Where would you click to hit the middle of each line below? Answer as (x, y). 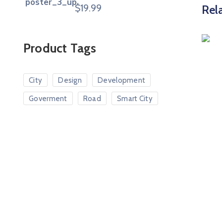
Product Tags (60, 48)
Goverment (48, 99)
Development (122, 80)
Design (70, 80)
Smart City (135, 99)
